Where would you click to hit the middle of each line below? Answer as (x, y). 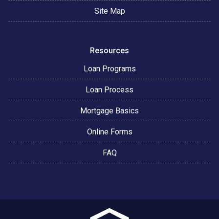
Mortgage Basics (109, 111)
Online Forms (109, 132)
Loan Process (109, 90)
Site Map (109, 11)
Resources (109, 51)
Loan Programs (109, 69)
